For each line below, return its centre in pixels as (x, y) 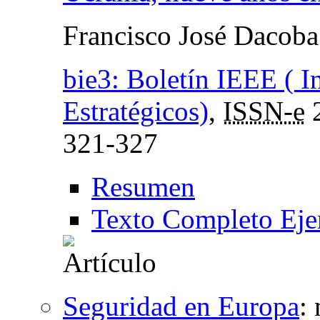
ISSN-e (264, 111)
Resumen (143, 186)
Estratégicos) (136, 111)
